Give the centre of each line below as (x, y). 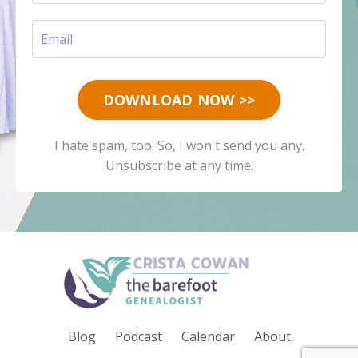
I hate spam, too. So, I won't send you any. (179, 146)
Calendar (208, 336)
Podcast (138, 336)
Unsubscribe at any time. (179, 166)
